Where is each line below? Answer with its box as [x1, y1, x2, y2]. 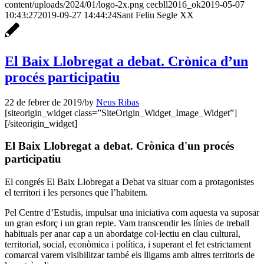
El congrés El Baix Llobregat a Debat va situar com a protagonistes [5, 177, 254, 187]
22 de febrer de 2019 [5, 97, 82, 107]
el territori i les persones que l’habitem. [5, 187, 148, 198]
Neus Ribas [96, 97, 139, 107]
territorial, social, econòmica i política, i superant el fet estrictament [5, 239, 251, 250]
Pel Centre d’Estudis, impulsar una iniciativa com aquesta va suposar [5, 207, 259, 218]
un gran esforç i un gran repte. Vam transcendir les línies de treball [5, 218, 249, 229]
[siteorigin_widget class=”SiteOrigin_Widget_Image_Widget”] [5, 107, 237, 118]
